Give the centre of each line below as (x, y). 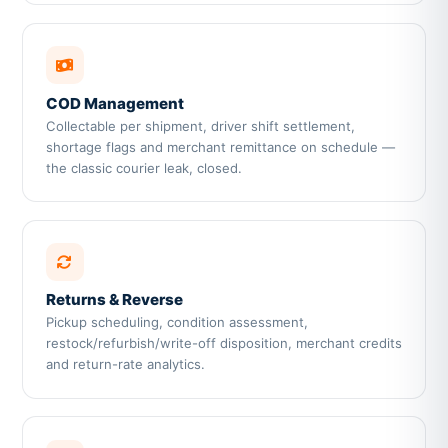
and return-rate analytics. (125, 364)
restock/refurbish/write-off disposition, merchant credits (223, 343)
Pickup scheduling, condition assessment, (176, 322)
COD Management (114, 103)
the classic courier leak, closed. (143, 167)
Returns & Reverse (114, 300)
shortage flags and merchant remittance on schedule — (220, 146)
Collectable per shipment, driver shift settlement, (200, 125)
